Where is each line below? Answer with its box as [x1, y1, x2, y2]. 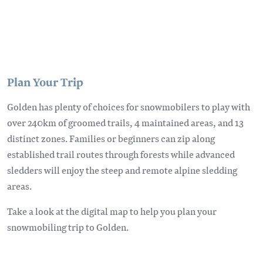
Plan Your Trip [7, 73, 83, 90]
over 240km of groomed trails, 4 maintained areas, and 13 [7, 115, 244, 129]
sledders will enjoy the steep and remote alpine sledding [7, 163, 237, 177]
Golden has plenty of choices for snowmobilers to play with [7, 99, 250, 113]
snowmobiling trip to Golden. [7, 220, 129, 234]
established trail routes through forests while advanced [7, 147, 235, 161]
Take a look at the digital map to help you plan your [7, 204, 217, 218]
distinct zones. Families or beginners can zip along [7, 131, 215, 145]
